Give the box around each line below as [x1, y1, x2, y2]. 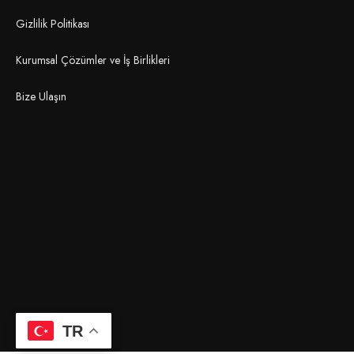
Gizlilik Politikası [16, 16, 89, 32]
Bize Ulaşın [16, 88, 66, 105]
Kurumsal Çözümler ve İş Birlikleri [16, 52, 170, 69]
